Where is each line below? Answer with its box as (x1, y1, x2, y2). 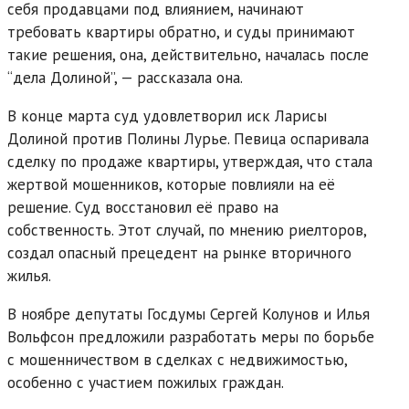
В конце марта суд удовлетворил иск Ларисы (7, 105, 327, 126)
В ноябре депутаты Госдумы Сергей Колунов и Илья (7, 303, 370, 324)
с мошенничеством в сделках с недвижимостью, (7, 349, 347, 370)
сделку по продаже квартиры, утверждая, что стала (7, 151, 372, 172)
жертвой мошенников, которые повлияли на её (7, 173, 335, 194)
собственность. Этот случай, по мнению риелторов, (7, 219, 366, 240)
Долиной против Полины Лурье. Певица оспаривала (7, 128, 369, 149)
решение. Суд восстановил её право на (7, 196, 278, 217)
